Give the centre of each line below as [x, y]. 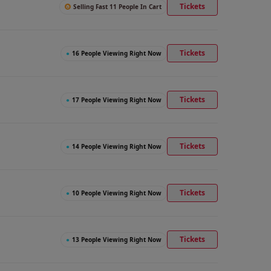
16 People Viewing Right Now [117, 53]
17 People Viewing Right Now [117, 100]
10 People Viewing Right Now [117, 193]
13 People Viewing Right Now [117, 239]
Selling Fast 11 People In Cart [117, 6]
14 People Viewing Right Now [117, 146]
